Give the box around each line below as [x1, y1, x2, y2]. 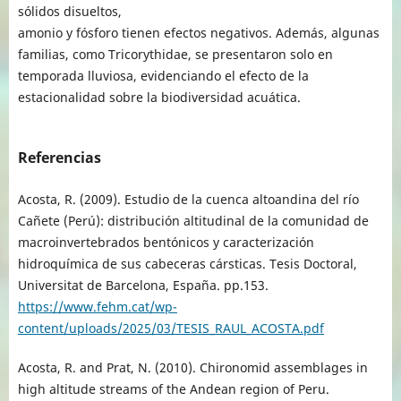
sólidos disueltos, [17, 2, 122, 20]
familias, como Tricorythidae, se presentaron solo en [17, 45, 333, 63]
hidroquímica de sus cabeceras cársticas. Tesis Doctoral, [17, 254, 357, 272]
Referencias [17, 147, 101, 167]
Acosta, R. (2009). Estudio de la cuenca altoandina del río [17, 190, 359, 208]
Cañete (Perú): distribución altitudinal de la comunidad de [17, 211, 369, 229]
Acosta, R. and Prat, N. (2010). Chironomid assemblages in [17, 359, 368, 376]
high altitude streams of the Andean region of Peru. [17, 380, 329, 397]
